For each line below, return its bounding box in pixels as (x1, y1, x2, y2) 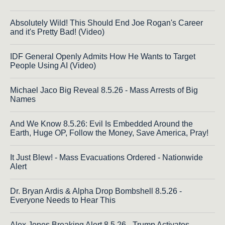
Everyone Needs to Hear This (10, 195, 116, 204)
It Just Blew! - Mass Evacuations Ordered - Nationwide (10, 153, 203, 162)
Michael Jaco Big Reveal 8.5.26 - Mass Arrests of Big (10, 85, 198, 94)
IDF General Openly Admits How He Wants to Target (10, 52, 195, 61)
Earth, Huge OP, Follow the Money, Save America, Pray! (10, 128, 208, 137)
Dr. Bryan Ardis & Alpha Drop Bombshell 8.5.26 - (10, 186, 182, 195)
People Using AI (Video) (10, 61, 96, 70)
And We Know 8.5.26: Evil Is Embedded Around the (10, 119, 193, 128)
